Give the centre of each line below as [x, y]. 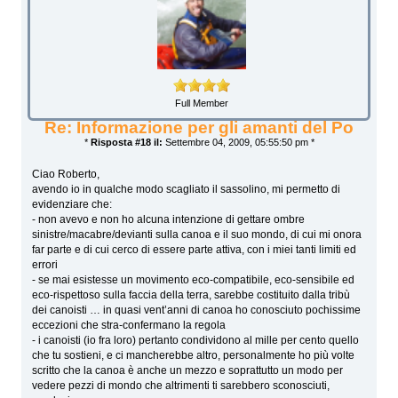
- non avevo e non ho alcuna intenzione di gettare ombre [169, 220]
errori [45, 265]
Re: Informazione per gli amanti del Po [199, 128]
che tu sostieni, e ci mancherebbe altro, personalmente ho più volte [194, 356]
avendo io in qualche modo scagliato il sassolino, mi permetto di [187, 190]
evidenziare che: [72, 205]
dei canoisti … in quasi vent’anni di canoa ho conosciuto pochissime [197, 310]
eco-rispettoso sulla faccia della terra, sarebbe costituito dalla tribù [191, 295]
